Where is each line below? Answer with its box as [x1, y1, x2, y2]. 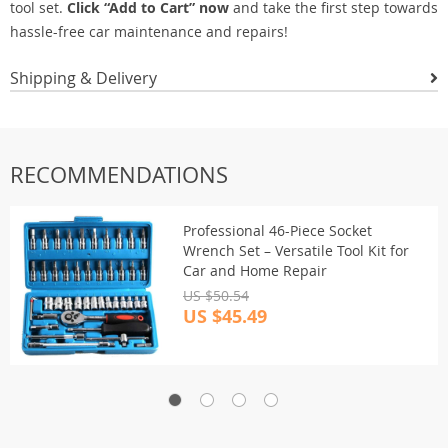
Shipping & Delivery [10, 67, 157, 89]
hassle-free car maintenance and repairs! [10, 22, 288, 41]
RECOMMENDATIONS [10, 160, 228, 189]
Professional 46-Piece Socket [183, 221, 372, 240]
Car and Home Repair [183, 261, 327, 280]
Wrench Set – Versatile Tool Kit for [183, 241, 409, 260]
